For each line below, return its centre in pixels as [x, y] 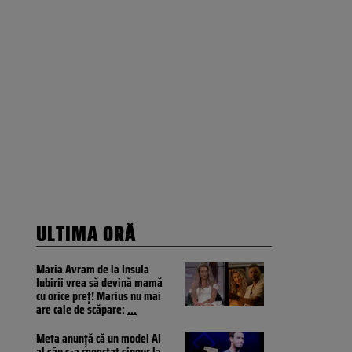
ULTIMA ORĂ [86, 234]
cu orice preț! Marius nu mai [99, 296]
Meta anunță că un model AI [99, 339]
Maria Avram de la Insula [93, 269]
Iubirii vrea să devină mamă [99, 283]
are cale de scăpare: [82, 310]
